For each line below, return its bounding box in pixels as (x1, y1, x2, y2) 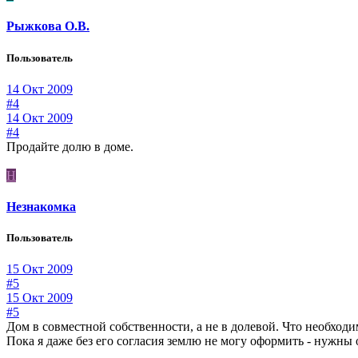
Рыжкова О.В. (6, 19, 89, 34)
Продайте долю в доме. (6, 139, 133, 153)
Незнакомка (6, 200, 76, 214)
